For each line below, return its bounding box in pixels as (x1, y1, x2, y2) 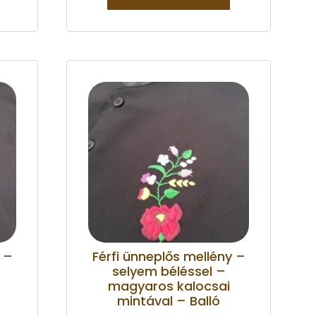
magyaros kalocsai (107, 276, 230, 295)
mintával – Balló (117, 291, 220, 310)
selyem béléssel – (111, 262, 226, 280)
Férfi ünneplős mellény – (92, 247, 245, 265)
